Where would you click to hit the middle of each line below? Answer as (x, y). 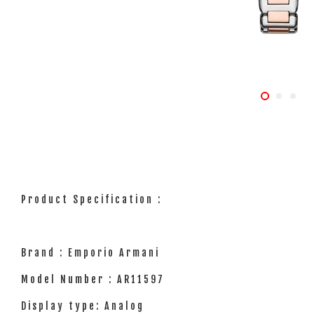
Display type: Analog (85, 306)
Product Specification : (94, 199)
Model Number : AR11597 (93, 279)
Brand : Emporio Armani (93, 253)
